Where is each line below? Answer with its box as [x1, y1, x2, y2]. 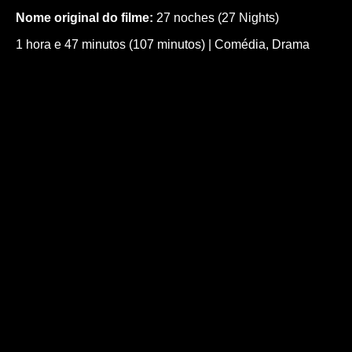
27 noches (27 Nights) [153, 10, 279, 24]
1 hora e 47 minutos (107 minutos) [16, 37, 205, 51]
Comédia [214, 37, 266, 51]
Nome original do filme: [16, 10, 153, 24]
